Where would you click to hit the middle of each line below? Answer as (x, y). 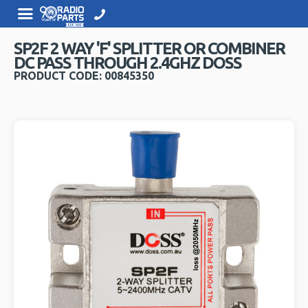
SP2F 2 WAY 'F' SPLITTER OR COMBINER (150, 49)
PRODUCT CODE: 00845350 (84, 76)
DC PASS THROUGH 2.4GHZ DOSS (128, 63)
